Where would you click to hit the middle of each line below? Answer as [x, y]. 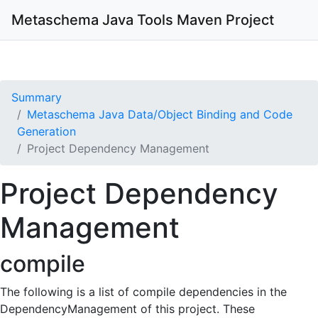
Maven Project [224, 20]
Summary [37, 97]
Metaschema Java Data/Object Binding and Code [160, 114]
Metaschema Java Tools [92, 20]
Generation [46, 131]
